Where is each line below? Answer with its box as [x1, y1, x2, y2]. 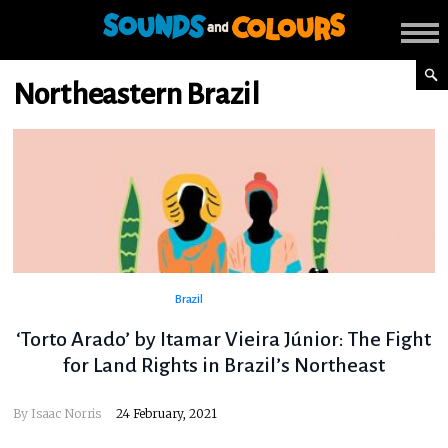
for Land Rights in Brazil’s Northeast [62, 354, 385, 377]
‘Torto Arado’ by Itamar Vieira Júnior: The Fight [16, 328, 432, 351]
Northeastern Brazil [13, 78, 260, 110]
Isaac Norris [30, 406, 102, 422]
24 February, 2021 [116, 406, 217, 422]
